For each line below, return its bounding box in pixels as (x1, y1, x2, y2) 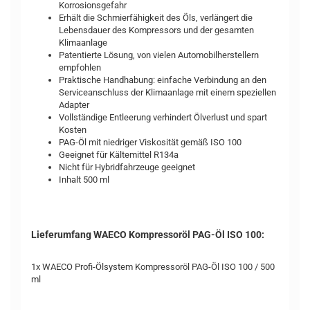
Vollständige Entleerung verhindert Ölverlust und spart (59, 112, 267, 122)
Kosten (59, 125, 86, 135)
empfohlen (59, 62, 101, 73)
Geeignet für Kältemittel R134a (59, 149, 179, 160)
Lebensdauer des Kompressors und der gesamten (59, 25, 254, 35)
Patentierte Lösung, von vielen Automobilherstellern (59, 50, 259, 60)
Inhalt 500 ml (59, 174, 109, 185)
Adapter (59, 100, 89, 110)
